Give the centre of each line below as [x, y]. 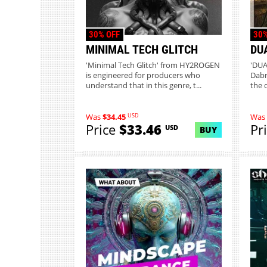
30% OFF [105, 34]
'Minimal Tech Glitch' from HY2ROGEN [153, 66]
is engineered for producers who [143, 76]
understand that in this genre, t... [143, 86]
